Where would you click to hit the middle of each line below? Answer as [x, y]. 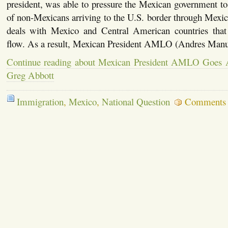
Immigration [40, 102]
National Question [136, 102]
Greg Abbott [30, 75]
